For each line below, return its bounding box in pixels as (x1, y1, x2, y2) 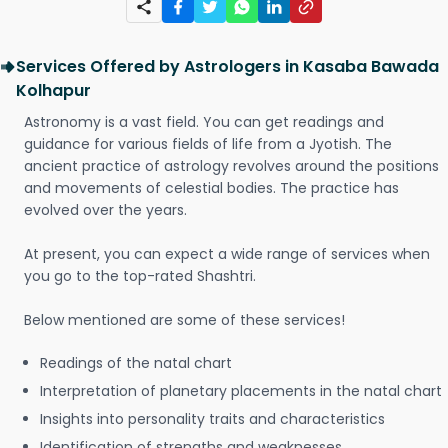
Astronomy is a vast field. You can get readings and (24, 112, 384, 132)
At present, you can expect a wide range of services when (24, 244, 430, 264)
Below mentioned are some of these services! (24, 310, 345, 330)
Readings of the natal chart (40, 353, 232, 373)
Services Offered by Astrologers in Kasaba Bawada (16, 55, 439, 78)
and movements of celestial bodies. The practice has (24, 178, 399, 198)
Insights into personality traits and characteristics (40, 409, 385, 429)
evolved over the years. (24, 200, 187, 220)
